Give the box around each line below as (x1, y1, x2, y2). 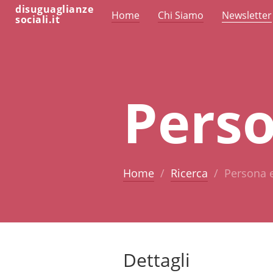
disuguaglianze (15, 2, 93, 16)
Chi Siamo (158, 9, 204, 22)
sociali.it (15, 13, 60, 26)
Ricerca (170, 165, 208, 180)
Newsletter (222, 9, 272, 22)
